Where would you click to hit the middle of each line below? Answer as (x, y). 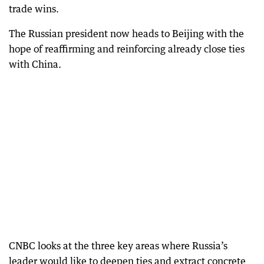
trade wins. (34, 9)
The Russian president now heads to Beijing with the (126, 34)
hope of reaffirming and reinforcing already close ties (127, 49)
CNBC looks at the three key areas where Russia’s (118, 246)
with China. (35, 64)
